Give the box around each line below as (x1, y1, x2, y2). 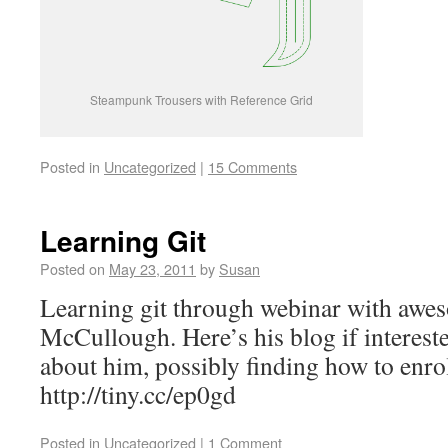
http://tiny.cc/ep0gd (40, 376, 236, 411)
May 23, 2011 (109, 257, 196, 279)
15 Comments (208, 155, 297, 177)
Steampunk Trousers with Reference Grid (90, 90, 313, 108)
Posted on (40, 257, 105, 279)
